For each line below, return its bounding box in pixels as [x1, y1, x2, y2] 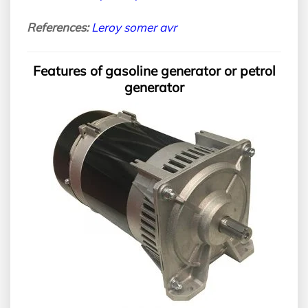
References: [27, 20, 91, 35]
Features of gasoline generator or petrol [32, 63, 276, 80]
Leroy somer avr [91, 20, 177, 35]
